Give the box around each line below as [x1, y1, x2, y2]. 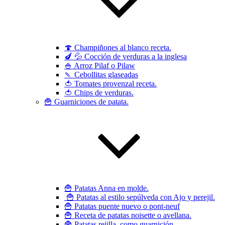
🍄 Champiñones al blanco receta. [64, 43, 171, 52]
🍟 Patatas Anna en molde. [64, 184, 149, 192]
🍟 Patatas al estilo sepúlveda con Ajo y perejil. [64, 193, 215, 201]
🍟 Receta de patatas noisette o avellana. [64, 211, 191, 219]
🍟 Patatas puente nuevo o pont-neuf [64, 202, 180, 210]
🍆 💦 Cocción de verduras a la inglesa [64, 52, 187, 61]
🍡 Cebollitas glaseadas [64, 70, 138, 79]
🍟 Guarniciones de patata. [44, 97, 129, 106]
